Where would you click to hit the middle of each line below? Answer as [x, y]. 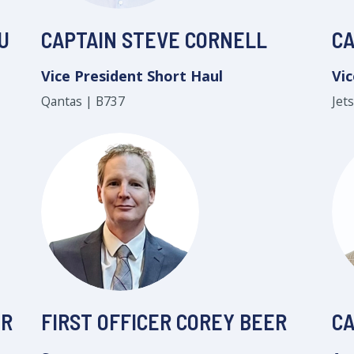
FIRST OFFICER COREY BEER [164, 322]
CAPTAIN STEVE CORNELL [154, 40]
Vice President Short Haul [132, 76]
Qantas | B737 [83, 101]
